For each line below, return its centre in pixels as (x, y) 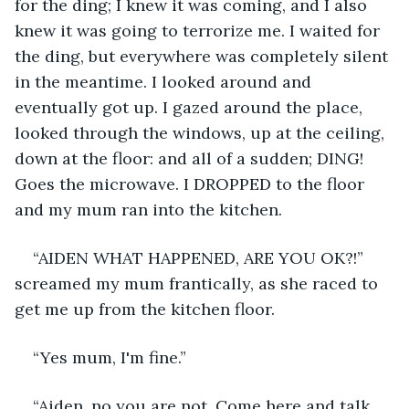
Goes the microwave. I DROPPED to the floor (192, 184)
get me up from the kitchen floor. (147, 309)
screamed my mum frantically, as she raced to (199, 283)
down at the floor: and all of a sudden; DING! (191, 158)
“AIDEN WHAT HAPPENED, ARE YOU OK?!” (200, 257)
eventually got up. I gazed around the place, (191, 107)
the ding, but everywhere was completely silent (204, 56)
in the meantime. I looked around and (165, 81)
